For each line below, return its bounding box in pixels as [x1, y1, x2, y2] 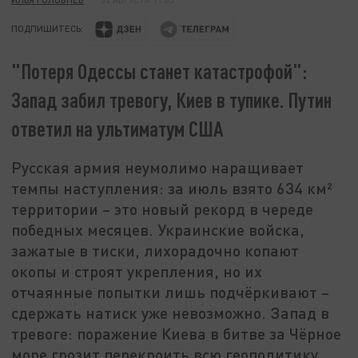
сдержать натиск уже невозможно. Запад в [11, 303, 330, 323]
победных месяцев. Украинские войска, [11, 220, 305, 240]
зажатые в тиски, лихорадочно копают [11, 241, 300, 261]
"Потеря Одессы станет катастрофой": [11, 58, 308, 84]
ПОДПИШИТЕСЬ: [11, 23, 84, 34]
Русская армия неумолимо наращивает [11, 157, 304, 177]
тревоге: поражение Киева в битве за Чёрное [11, 324, 342, 344]
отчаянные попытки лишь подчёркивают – [11, 282, 330, 302]
